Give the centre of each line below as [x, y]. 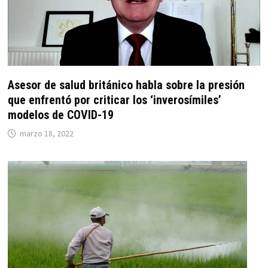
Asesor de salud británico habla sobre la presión [126, 85]
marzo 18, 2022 [46, 133]
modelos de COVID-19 [60, 115]
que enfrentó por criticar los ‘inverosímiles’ [114, 100]
